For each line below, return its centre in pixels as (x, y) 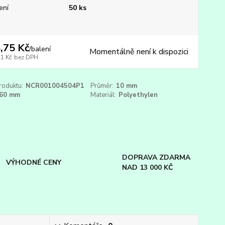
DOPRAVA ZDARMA (156, 158)
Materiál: (103, 95)
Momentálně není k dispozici (139, 52)
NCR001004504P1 (55, 86)
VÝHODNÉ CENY (34, 163)
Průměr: (102, 86)
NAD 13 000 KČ (147, 168)
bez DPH (26, 57)
